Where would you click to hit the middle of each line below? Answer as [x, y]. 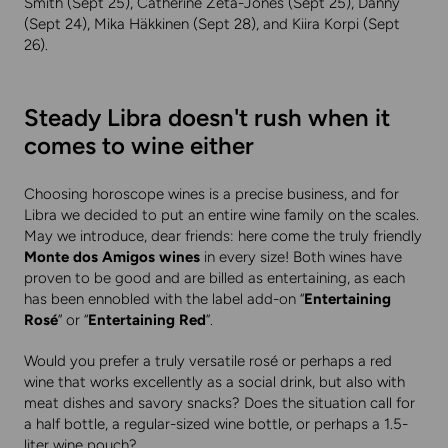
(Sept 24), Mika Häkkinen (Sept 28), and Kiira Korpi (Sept [212, 24]
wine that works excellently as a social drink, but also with [214, 382]
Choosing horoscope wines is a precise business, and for [211, 194]
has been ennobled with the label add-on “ [164, 299]
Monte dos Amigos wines [112, 257]
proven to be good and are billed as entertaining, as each [214, 278]
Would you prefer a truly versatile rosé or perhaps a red [208, 361]
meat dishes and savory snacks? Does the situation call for [219, 403]
